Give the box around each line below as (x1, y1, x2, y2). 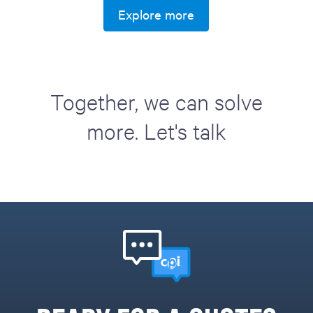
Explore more (118, 5, 195, 22)
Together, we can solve (50, 87, 263, 115)
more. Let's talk (87, 117, 226, 145)
